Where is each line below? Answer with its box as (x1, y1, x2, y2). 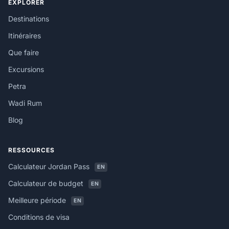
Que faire (8, 48, 39, 57)
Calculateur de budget (8, 179, 85, 188)
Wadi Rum (8, 99, 42, 107)
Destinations (8, 14, 49, 23)
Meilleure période (8, 196, 68, 204)
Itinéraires (8, 31, 41, 40)
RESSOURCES (8, 146, 55, 154)
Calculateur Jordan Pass (8, 162, 91, 171)
